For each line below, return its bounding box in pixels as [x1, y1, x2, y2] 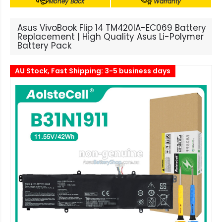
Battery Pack [17, 40, 71, 52]
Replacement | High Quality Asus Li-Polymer [17, 31, 204, 43]
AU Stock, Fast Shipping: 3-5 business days [15, 66, 170, 76]
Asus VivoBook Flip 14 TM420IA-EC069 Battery [17, 22, 206, 34]
